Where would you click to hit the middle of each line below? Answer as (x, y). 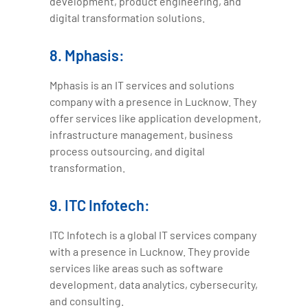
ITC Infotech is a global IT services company (153, 235)
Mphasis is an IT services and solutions (142, 85)
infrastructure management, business (142, 135)
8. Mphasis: (87, 55)
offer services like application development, (156, 118)
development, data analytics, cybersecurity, (154, 285)
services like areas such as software (137, 268)
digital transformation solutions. (128, 18)
